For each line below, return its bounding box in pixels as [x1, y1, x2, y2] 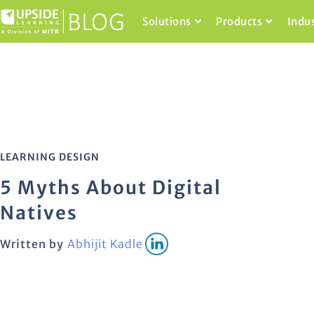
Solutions [142, 15, 191, 28]
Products [216, 15, 263, 28]
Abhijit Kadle [67, 236, 143, 251]
